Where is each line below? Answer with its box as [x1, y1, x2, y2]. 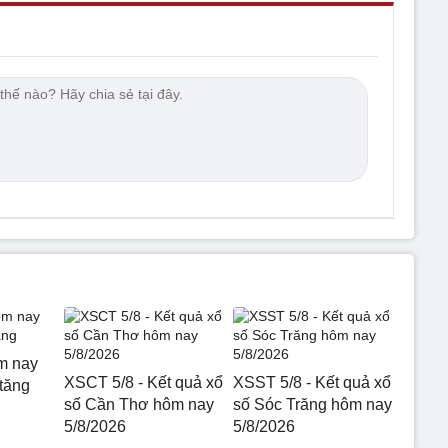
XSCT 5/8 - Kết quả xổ [64, 373, 223, 391]
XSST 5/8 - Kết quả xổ [232, 373, 391, 391]
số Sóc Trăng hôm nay [232, 395, 392, 413]
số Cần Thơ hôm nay [64, 395, 214, 413]
